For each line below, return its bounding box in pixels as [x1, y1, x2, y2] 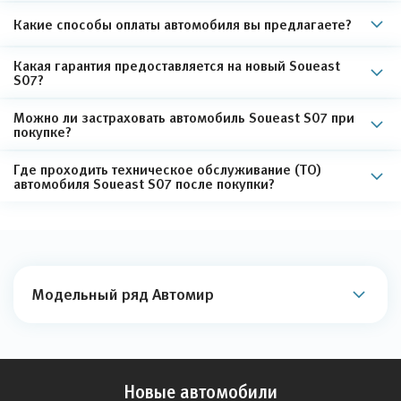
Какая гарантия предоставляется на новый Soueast [13, 56, 340, 73]
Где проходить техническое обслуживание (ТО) [13, 160, 321, 177]
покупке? [13, 123, 72, 140]
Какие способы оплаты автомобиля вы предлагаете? [13, 15, 352, 32]
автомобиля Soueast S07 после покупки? [13, 175, 275, 192]
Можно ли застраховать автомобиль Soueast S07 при [13, 108, 354, 125]
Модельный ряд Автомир [31, 285, 214, 303]
